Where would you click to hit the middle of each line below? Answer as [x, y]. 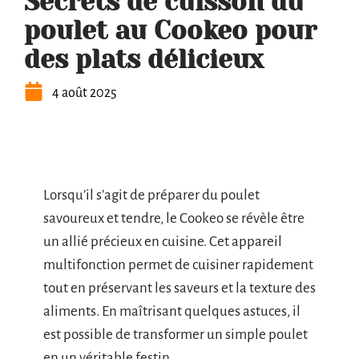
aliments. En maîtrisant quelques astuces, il [172, 311]
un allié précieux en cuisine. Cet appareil [163, 242]
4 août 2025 [85, 93]
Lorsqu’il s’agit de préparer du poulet [151, 195]
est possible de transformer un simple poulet [175, 335]
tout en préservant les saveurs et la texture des [179, 288]
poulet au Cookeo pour [170, 31]
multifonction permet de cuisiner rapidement [178, 265]
